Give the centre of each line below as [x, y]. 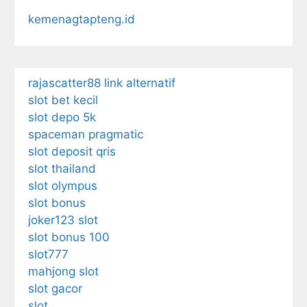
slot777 [48, 254]
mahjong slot [63, 271]
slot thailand [62, 168]
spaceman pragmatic [86, 134]
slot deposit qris [72, 151]
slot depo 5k [62, 117]
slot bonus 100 [69, 237]
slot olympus [63, 185]
